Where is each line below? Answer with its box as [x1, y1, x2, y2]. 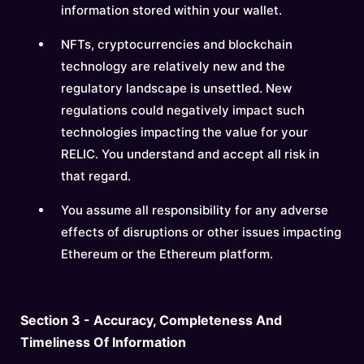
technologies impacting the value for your [61, 124, 308, 140]
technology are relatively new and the [61, 58, 285, 74]
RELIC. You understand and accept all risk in [61, 146, 319, 162]
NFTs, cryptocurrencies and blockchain [61, 37, 292, 52]
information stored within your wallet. [61, 2, 282, 18]
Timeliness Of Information [20, 334, 186, 350]
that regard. [61, 168, 131, 184]
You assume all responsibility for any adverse [61, 202, 328, 218]
